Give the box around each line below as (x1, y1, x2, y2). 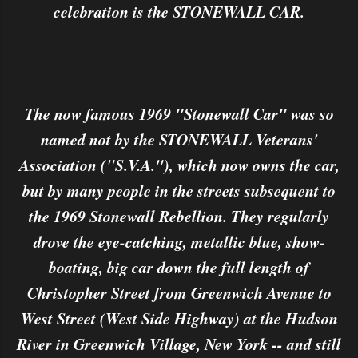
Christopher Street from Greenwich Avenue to (26, 281, 332, 304)
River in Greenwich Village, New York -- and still (17, 332, 341, 355)
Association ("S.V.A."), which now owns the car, (18, 153, 340, 176)
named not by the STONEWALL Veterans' (40, 128, 318, 150)
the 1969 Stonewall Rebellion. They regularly (29, 205, 329, 227)
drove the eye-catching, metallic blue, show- (33, 230, 325, 253)
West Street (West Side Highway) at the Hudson (20, 307, 338, 329)
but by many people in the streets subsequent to (22, 179, 336, 201)
